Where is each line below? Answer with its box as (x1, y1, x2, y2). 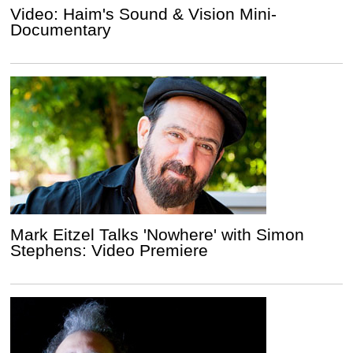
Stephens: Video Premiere (10, 240, 209, 259)
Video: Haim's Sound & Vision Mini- (10, 4, 277, 23)
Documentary (10, 20, 112, 39)
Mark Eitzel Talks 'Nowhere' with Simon (10, 225, 305, 243)
